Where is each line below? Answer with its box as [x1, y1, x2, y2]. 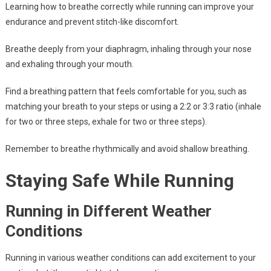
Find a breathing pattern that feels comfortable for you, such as [5, 87, 247, 97]
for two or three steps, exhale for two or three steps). [5, 117, 207, 127]
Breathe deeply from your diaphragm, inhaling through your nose [5, 44, 252, 54]
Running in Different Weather [5, 202, 212, 221]
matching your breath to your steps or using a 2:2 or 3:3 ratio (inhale [5, 102, 261, 112]
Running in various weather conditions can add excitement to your [5, 253, 256, 263]
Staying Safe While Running [5, 170, 234, 192]
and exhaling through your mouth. [5, 59, 134, 70]
